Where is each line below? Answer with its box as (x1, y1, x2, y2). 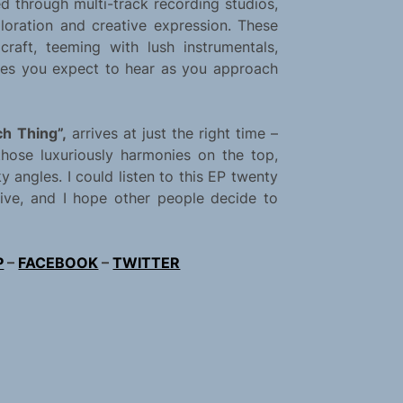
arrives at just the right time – (66, 124, 278, 143)
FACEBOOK (18, 254, 99, 273)
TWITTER (112, 254, 181, 273)
